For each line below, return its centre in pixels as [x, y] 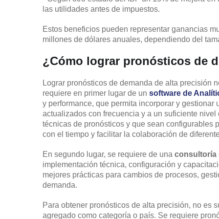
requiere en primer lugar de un [96, 93]
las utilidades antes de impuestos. [101, 9]
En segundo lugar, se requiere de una [109, 154]
